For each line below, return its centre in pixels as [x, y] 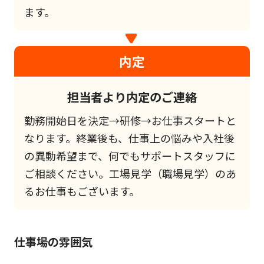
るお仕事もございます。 [82, 191]
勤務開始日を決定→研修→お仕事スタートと [130, 121]
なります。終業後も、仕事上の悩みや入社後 [129, 138]
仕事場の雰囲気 [53, 241]
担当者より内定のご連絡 [132, 96]
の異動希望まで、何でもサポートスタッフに [130, 156]
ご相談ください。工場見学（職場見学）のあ [130, 174]
